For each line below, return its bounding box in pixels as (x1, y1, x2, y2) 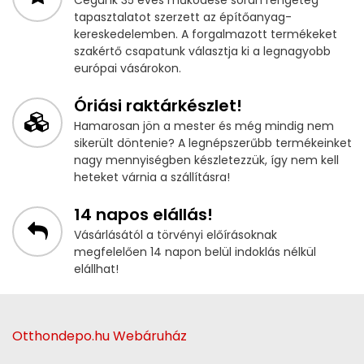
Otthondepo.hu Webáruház (12, 326, 187, 345)
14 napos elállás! (74, 202, 213, 226)
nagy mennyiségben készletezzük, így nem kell (74, 151, 339, 168)
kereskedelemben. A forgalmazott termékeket (74, 25, 337, 42)
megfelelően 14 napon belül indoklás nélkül (74, 243, 316, 260)
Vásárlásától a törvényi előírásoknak (74, 226, 277, 243)
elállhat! (74, 260, 119, 277)
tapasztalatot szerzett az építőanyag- (74, 8, 292, 25)
